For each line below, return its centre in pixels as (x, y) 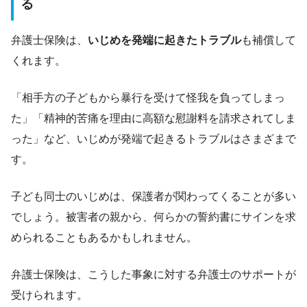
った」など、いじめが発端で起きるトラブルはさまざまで (153, 138)
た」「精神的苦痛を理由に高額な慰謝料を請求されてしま (153, 118)
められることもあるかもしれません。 (104, 237)
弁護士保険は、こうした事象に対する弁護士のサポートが (153, 274)
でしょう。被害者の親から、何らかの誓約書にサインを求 (153, 217)
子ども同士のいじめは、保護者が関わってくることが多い (153, 196)
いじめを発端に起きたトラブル (164, 40)
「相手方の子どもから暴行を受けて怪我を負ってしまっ (148, 97)
